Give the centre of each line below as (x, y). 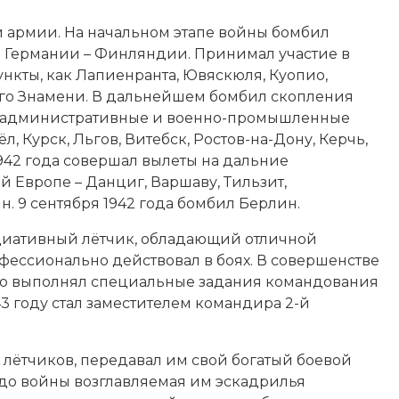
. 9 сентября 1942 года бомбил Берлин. (156, 203)
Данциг (115, 182)
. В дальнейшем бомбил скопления (220, 96)
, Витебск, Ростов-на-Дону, (219, 139)
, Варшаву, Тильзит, (216, 182)
